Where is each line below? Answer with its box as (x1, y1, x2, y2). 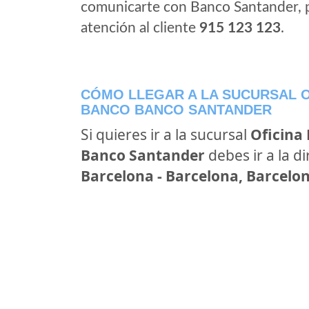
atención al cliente (81, 21, 199, 35)
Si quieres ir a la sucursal (81, 125, 250, 144)
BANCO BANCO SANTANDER (81, 102, 272, 117)
